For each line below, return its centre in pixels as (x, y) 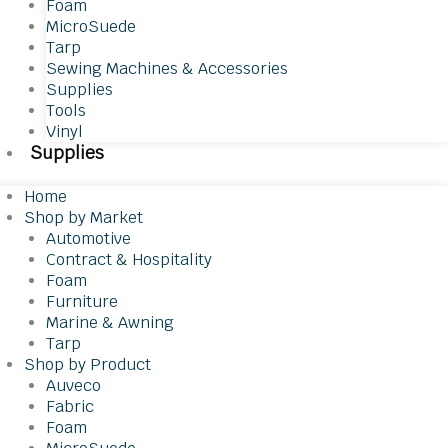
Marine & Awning (109, 322)
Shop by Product (87, 364)
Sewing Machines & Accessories (166, 69)
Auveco (73, 385)
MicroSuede (90, 27)
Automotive (88, 238)
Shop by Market (83, 217)
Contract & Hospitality (128, 259)
